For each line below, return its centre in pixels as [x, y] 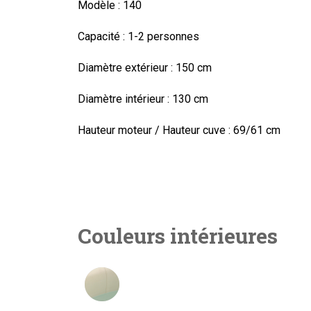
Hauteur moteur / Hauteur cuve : [154, 130]
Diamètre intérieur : [124, 99]
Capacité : [101, 36]
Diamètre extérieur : [125, 68]
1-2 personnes [162, 36]
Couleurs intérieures [178, 236]
